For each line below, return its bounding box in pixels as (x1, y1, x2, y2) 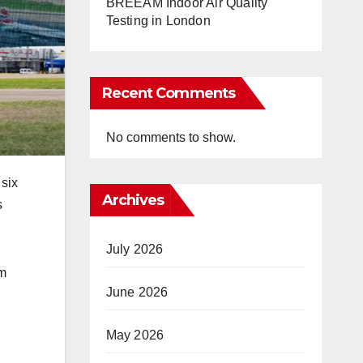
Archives (101, 191, 164, 209)
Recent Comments (101, 84, 235, 102)
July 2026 (105, 242, 164, 256)
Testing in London (105, 14, 211, 28)
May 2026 (105, 328, 164, 342)
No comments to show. (105, 130, 236, 144)
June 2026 (105, 285, 169, 299)
